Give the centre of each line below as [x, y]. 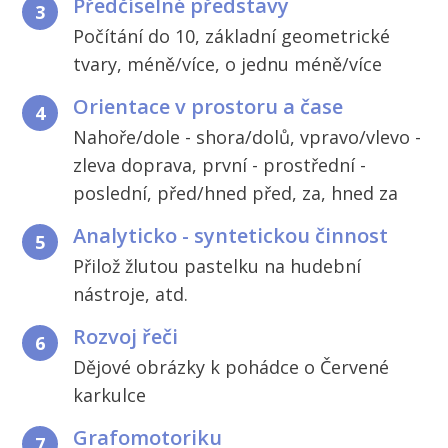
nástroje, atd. [131, 293]
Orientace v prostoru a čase [208, 106]
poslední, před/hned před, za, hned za [238, 192]
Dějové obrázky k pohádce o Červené [231, 366]
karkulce [110, 394]
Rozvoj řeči [126, 336]
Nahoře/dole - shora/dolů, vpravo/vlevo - [247, 136]
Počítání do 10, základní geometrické [232, 35]
